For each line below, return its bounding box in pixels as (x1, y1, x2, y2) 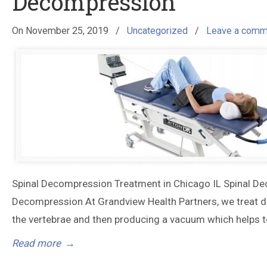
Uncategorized (127, 25, 188, 36)
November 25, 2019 (26, 25, 108, 36)
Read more (12, 237, 61, 249)
